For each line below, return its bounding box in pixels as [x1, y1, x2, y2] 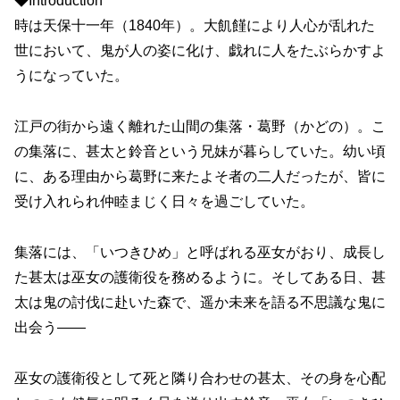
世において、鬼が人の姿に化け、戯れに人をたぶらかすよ [14, 43, 386, 59]
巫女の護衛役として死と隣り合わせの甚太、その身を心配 [14, 370, 386, 386]
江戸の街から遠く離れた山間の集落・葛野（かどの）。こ [14, 119, 386, 135]
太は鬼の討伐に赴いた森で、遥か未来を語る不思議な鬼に [14, 294, 386, 310]
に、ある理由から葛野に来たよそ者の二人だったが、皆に [14, 169, 386, 185]
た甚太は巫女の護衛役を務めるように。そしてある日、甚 [14, 269, 386, 285]
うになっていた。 [14, 68, 129, 84]
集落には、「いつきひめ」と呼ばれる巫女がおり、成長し [14, 244, 386, 260]
